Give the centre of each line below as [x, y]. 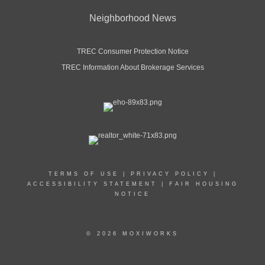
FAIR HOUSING [203, 184]
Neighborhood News [132, 18]
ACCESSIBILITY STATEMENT [92, 184]
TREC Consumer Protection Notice [132, 51]
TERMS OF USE [83, 174]
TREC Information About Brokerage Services [132, 67]
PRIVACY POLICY [170, 174]
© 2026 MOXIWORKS [132, 233]
